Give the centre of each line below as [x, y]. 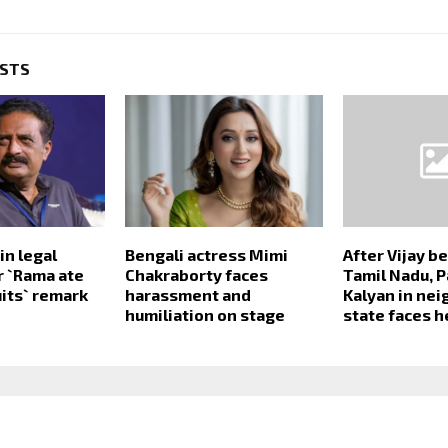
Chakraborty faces [196, 275]
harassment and [187, 295]
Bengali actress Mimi [206, 255]
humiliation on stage [204, 315]
